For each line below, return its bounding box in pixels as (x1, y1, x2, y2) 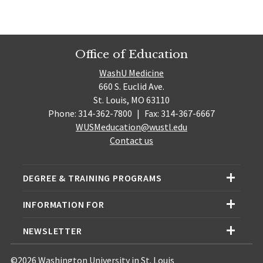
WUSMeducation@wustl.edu (76, 121, 187, 133)
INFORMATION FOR (22, 198, 104, 211)
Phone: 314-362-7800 (48, 107, 134, 120)
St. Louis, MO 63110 (93, 94, 170, 106)
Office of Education (75, 46, 188, 61)
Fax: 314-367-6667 (142, 107, 215, 120)
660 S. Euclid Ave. (99, 80, 164, 93)
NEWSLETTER (22, 225, 82, 237)
